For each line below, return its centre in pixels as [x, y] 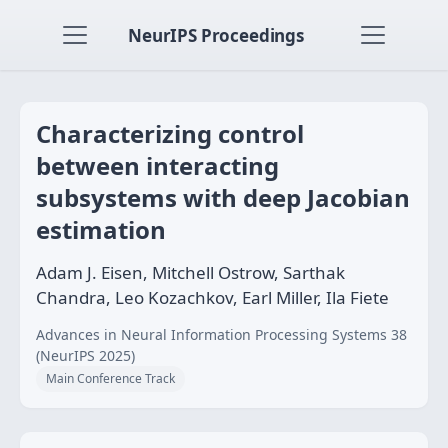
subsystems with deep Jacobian [223, 197]
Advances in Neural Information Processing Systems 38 [221, 334]
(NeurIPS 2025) [85, 355]
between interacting [157, 165]
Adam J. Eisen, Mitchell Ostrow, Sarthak [190, 272]
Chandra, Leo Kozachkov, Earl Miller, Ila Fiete [212, 297]
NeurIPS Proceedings [216, 35]
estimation [101, 229]
